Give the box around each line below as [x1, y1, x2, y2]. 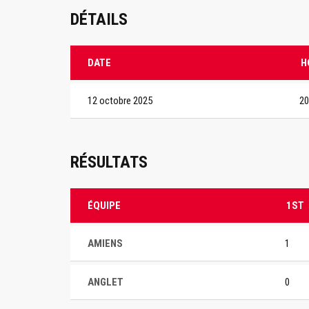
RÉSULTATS [70, 152, 148, 172]
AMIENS [88, 237, 123, 250]
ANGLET [88, 275, 123, 288]
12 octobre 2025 [88, 94, 152, 107]
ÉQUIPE [88, 199, 121, 212]
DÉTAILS [70, 10, 128, 29]
